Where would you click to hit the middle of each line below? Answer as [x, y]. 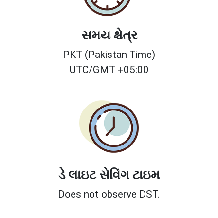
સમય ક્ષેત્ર [109, 35]
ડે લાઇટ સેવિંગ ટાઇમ [109, 175]
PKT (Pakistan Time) [109, 55]
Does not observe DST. [109, 194]
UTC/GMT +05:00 [109, 70]
